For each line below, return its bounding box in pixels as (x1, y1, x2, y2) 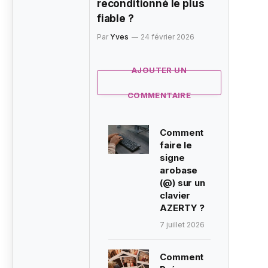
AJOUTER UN (132, 65, 187, 75)
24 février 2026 (141, 32, 194, 42)
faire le (160, 139, 193, 151)
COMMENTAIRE (127, 90, 191, 100)
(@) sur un (160, 177, 205, 189)
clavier (160, 190, 191, 202)
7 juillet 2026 (160, 220, 205, 230)
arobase (160, 165, 198, 176)
